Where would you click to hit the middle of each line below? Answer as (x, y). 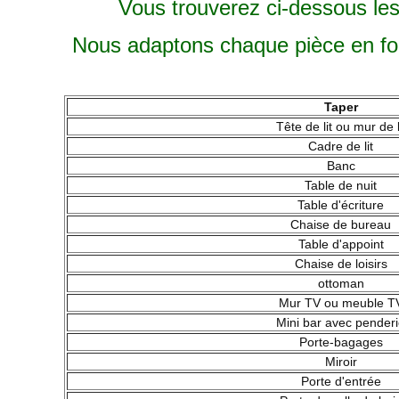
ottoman (341, 283)
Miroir (341, 362)
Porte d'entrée (341, 381)
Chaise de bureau (341, 224)
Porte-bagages (341, 342)
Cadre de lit (341, 146)
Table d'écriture (341, 205)
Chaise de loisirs (341, 264)
